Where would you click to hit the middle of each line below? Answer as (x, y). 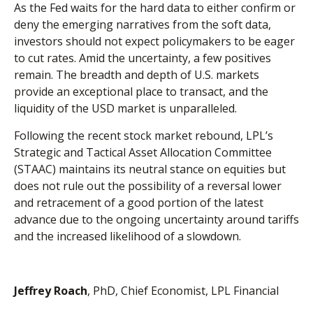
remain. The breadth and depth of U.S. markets (137, 74)
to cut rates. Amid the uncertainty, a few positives (143, 58)
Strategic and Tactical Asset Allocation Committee (143, 152)
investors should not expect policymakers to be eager (154, 41)
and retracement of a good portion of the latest (139, 202)
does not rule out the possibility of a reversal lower (148, 185)
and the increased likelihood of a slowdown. (128, 236)
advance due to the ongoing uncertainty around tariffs (156, 219)
